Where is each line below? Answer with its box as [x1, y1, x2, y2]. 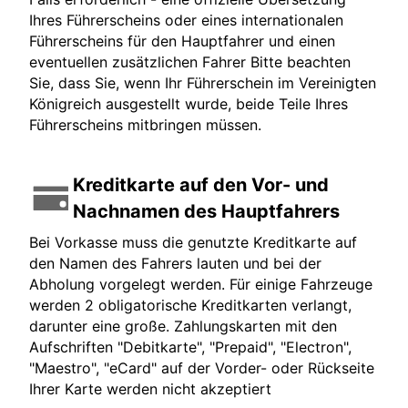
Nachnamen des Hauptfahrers [73, 200, 340, 223]
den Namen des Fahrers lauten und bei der [29, 254, 321, 273]
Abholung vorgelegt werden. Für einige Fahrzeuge [29, 275, 372, 294]
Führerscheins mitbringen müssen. [29, 116, 261, 135]
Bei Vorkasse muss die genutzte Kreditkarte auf [29, 233, 357, 252]
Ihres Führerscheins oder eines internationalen [29, 11, 343, 30]
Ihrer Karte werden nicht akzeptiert [29, 380, 271, 399]
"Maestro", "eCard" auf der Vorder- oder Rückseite [29, 359, 374, 378]
